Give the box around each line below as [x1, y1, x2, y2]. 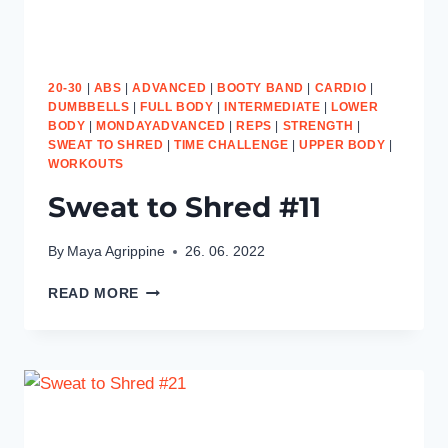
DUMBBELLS [48, 99, 130, 114]
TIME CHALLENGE [174, 137, 289, 152]
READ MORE [48, 286, 140, 302]
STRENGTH [282, 118, 354, 133]
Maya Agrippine [67, 244, 166, 260]
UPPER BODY [299, 137, 386, 152]
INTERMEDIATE [224, 99, 321, 114]
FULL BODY [140, 99, 214, 114]
